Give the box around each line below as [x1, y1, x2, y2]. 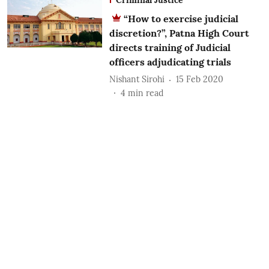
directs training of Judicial [109, 41, 231, 53]
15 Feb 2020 [175, 74, 223, 85]
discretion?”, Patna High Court [109, 26, 249, 39]
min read [127, 87, 163, 98]
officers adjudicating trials [109, 55, 234, 68]
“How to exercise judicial [123, 12, 238, 25]
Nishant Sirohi [109, 74, 165, 85]
